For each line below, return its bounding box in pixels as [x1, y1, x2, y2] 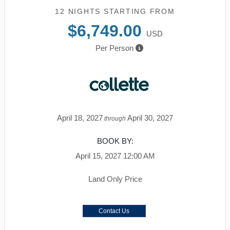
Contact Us [99, 207, 129, 215]
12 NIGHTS [55, 7, 104, 15]
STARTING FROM [103, 7, 175, 15]
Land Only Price [88, 174, 142, 183]
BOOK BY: [97, 136, 133, 145]
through [103, 114, 127, 122]
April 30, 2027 [127, 113, 173, 122]
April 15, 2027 [75, 151, 121, 160]
